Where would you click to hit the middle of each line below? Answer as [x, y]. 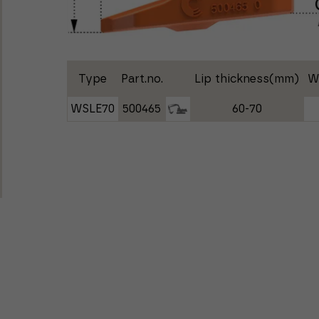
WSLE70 [93, 109]
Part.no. [142, 79]
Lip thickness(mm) [247, 79]
